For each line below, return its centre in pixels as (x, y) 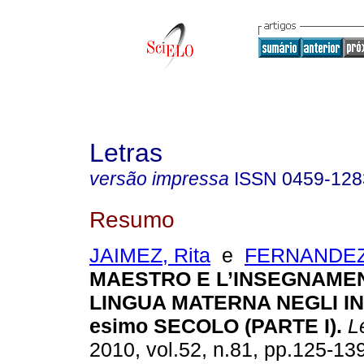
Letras (126, 153)
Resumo (132, 219)
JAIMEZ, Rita (150, 256)
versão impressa (159, 179)
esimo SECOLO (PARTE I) (213, 326)
